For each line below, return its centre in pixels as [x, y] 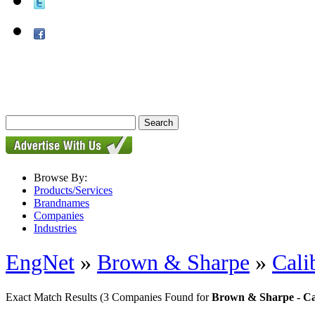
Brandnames [62, 203]
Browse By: [60, 178]
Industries [55, 228]
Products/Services [73, 190]
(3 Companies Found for [156, 297]
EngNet [40, 263]
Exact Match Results [53, 297]
